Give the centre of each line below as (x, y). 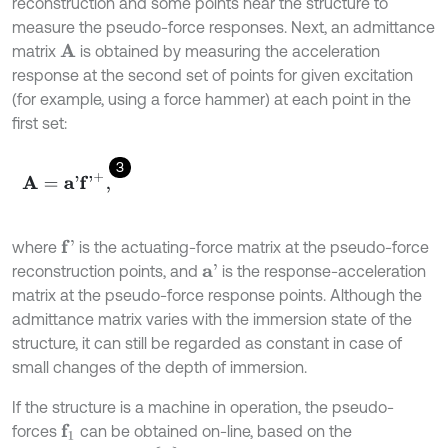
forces (36, 431)
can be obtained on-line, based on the (214, 431)
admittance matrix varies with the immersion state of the (212, 319)
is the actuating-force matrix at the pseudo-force (251, 247)
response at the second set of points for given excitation (212, 75)
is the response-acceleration (321, 271)
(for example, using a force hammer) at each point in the (211, 99)
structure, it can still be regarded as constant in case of (207, 343)
